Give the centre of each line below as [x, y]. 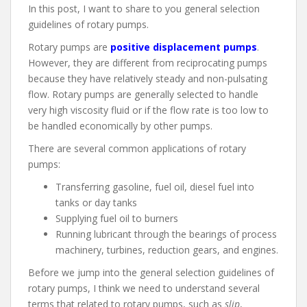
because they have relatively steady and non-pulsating [148, 79]
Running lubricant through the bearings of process [166, 234]
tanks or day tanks [96, 203]
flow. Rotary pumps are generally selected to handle [143, 95]
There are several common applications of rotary [137, 149]
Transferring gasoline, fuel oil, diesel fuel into [155, 187]
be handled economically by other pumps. [120, 126]
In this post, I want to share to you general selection [144, 9]
